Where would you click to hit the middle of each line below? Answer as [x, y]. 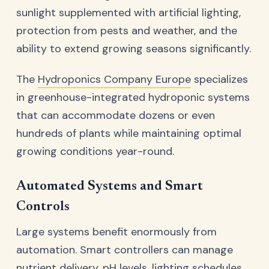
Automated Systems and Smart [110, 187]
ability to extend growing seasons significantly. [134, 48]
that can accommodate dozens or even [116, 116]
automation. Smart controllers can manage [125, 250]
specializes [219, 80]
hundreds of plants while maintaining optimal [129, 134]
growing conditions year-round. [95, 152]
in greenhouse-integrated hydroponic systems [133, 98]
